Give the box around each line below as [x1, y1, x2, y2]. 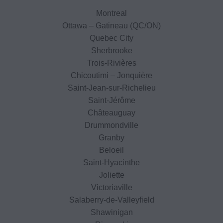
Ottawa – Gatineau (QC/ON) [62, 21, 161, 30]
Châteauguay [88, 108, 135, 117]
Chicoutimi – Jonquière [71, 71, 152, 80]
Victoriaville [91, 183, 132, 192]
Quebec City [90, 33, 133, 42]
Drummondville [85, 120, 138, 129]
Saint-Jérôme [88, 96, 135, 105]
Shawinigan [90, 208, 133, 217]
